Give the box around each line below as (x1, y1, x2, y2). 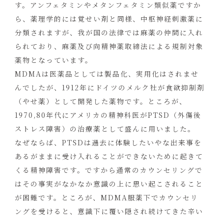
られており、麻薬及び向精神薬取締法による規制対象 (15, 41, 203, 52)
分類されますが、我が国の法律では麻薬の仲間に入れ (15, 27, 203, 38)
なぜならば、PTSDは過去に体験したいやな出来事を (15, 137, 202, 148)
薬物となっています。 (15, 55, 93, 65)
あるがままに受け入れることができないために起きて (15, 151, 203, 162)
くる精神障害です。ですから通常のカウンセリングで (15, 165, 203, 175)
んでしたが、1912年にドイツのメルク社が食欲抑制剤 (15, 82, 205, 93)
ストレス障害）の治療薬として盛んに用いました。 (15, 124, 195, 134)
